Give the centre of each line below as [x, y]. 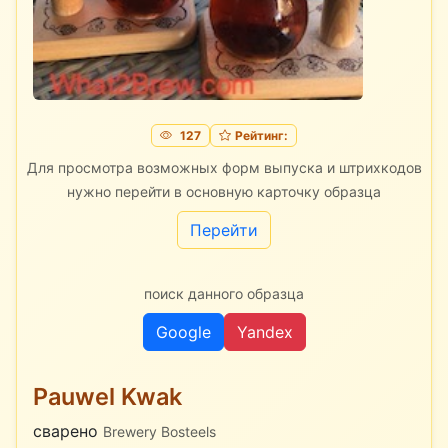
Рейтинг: [261, 135]
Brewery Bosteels [159, 431]
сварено [68, 430]
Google [183, 331]
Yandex [264, 331]
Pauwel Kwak [107, 396]
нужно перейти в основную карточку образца [224, 191]
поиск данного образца [224, 293]
